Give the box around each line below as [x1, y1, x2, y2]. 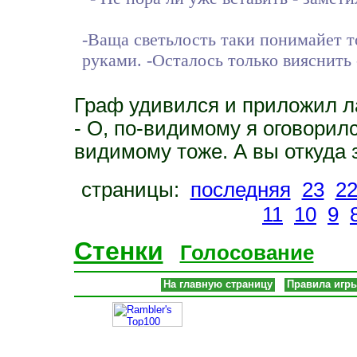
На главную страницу [163, 277, 273, 290]
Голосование [179, 241, 314, 264]
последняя [190, 178, 291, 201]
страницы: [80, 178, 190, 201]
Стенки [73, 236, 163, 265]
